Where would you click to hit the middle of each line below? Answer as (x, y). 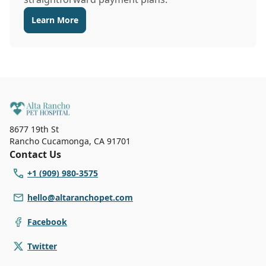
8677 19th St (34, 129)
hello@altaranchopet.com (80, 197)
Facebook (47, 221)
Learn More (55, 20)
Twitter (42, 246)
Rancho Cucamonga (49, 141)
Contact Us (35, 154)
